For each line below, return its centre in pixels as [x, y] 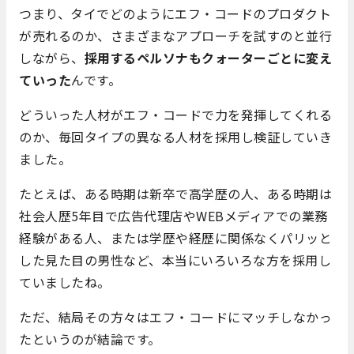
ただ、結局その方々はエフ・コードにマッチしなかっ [175, 316]
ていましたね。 [65, 282]
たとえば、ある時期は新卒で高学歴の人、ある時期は [175, 193]
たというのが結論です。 [90, 339]
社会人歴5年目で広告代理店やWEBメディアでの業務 [173, 215]
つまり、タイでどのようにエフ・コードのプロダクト [175, 13]
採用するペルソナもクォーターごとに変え [208, 57]
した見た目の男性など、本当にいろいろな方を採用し [175, 260]
